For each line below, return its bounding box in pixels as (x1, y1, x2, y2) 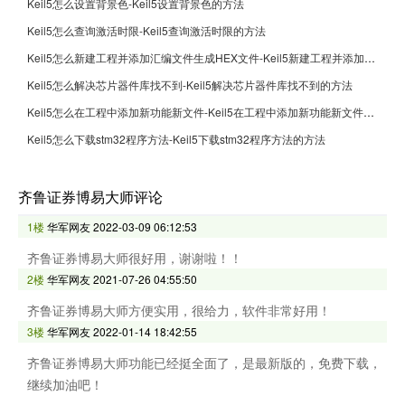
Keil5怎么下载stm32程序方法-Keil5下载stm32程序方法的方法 (27, 131, 325, 147)
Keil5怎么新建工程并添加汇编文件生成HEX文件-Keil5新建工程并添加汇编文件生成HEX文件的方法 (364, 50, 375, 66)
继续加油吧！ (27, 375, 103, 394)
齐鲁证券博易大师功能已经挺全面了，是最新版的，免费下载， (27, 353, 381, 372)
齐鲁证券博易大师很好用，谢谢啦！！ (27, 249, 242, 268)
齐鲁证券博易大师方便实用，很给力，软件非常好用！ (27, 301, 331, 320)
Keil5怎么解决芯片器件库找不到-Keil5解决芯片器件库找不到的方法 (27, 77, 353, 93)
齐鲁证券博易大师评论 (18, 186, 163, 208)
